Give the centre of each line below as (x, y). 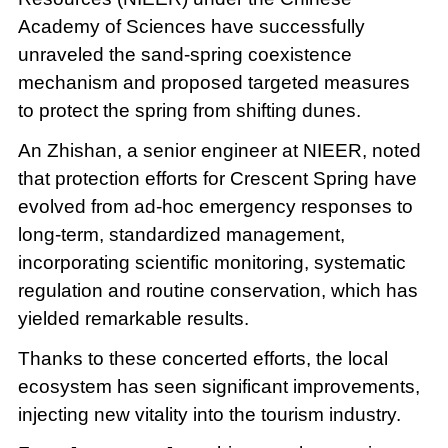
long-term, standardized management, (181, 234)
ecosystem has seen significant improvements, (218, 386)
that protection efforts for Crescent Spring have (217, 178)
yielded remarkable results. (133, 318)
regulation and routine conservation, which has (217, 290)
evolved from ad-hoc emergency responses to (215, 206)
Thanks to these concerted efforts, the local (202, 358)
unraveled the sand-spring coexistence (184, 54)
